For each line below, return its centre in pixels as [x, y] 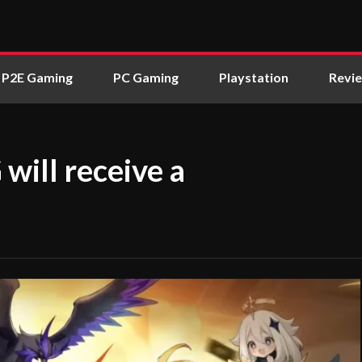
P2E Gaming [37, 77]
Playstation [254, 77]
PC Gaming [146, 77]
